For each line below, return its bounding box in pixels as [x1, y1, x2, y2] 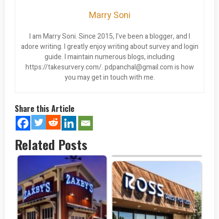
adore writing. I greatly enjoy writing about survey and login [21, 42, 198, 52]
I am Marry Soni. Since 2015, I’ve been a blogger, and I [29, 31, 190, 42]
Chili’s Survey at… [134, 147, 180, 156]
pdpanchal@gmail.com [104, 62, 173, 73]
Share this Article [15, 103, 74, 115]
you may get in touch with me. [64, 72, 155, 83]
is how [173, 62, 194, 73]
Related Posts [15, 135, 88, 154]
